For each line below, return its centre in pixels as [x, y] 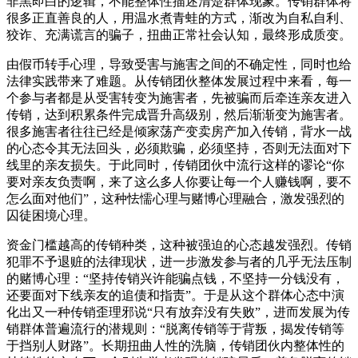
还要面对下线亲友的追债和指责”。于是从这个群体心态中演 [175, 295]
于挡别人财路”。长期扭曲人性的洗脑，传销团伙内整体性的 [175, 345]
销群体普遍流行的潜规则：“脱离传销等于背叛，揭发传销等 [175, 328]
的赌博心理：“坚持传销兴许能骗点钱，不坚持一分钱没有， [175, 278]
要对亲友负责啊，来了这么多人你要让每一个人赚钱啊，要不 [179, 181]
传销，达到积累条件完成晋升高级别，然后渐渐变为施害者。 [179, 114]
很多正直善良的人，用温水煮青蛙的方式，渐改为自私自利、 [179, 18]
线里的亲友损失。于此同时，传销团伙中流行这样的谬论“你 [175, 165]
